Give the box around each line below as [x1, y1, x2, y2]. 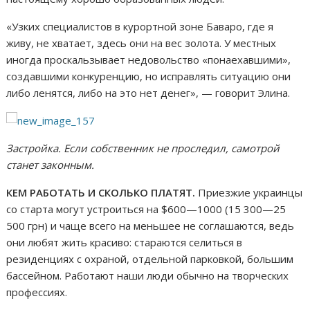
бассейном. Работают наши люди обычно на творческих [6, 268, 289, 282]
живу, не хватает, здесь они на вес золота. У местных [6, 35, 277, 50]
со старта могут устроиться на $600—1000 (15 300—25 [6, 201, 286, 216]
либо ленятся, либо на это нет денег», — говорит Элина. [6, 85, 291, 100]
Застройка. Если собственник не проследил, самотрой [6, 140, 280, 155]
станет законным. [6, 157, 95, 172]
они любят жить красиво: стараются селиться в [6, 235, 243, 249]
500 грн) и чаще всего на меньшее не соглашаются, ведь [6, 218, 295, 232]
